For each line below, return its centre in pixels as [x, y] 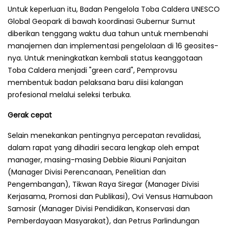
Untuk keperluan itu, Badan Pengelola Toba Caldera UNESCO [114, 9]
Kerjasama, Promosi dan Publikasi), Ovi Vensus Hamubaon [110, 196]
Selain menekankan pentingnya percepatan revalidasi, [104, 135]
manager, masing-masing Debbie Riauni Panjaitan [97, 160]
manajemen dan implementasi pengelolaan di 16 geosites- [113, 46]
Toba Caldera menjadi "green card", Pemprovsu [92, 70]
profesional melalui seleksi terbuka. [69, 94]
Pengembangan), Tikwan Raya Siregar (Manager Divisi [103, 184]
